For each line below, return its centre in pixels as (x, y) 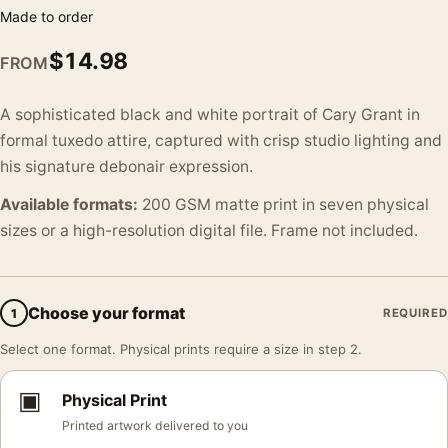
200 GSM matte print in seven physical (283, 204)
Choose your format (106, 312)
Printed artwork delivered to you (155, 425)
